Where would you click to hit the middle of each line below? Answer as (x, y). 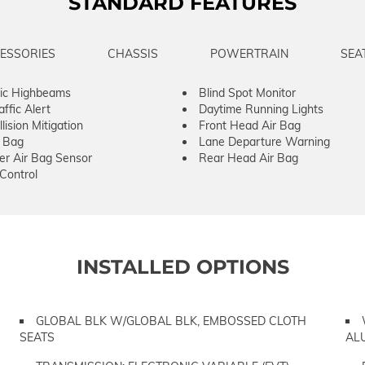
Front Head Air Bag (250, 125)
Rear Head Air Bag (248, 158)
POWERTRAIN (249, 53)
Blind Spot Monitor (247, 92)
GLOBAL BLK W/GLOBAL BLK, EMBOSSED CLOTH (171, 321)
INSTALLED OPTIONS (182, 266)
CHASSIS (132, 53)
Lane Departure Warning (264, 141)
